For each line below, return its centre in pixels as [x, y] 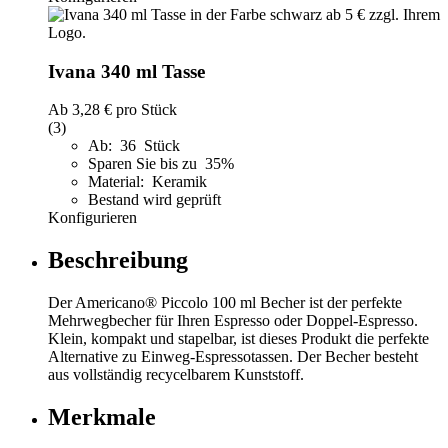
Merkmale [102, 417]
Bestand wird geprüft [154, 200]
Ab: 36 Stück [134, 146]
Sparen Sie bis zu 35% [163, 164]
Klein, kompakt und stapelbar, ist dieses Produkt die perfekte [238, 339]
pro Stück [144, 110]
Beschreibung [118, 260]
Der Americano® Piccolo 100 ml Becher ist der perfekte [225, 303]
